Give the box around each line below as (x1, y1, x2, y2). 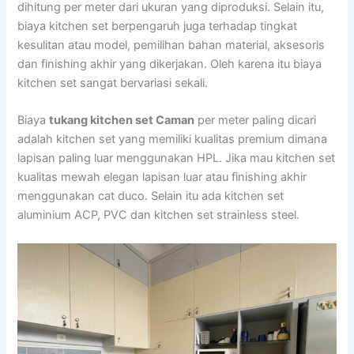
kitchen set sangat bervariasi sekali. (17, 76, 209, 91)
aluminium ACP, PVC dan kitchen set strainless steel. (17, 208, 300, 223)
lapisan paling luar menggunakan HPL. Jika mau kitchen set (17, 151, 336, 166)
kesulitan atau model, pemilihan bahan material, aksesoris (17, 38, 326, 53)
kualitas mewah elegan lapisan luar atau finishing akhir (17, 170, 307, 185)
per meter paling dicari (194, 113, 317, 128)
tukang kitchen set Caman (49, 113, 195, 128)
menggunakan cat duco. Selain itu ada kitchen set (17, 189, 284, 204)
